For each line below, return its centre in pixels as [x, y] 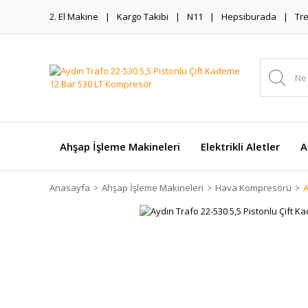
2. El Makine [74, 16]
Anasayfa [70, 188]
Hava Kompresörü [253, 188]
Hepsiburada [249, 16]
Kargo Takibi [143, 16]
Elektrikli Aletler [240, 146]
